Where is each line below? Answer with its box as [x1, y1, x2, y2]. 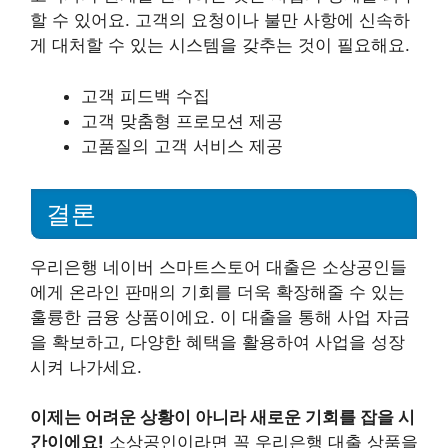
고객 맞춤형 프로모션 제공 [81, 110, 283, 131]
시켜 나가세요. [30, 356, 142, 377]
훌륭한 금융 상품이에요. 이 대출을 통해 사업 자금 [30, 306, 410, 327]
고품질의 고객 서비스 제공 [81, 135, 283, 156]
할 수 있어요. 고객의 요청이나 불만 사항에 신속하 [30, 10, 410, 31]
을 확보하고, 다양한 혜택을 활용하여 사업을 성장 [30, 331, 405, 352]
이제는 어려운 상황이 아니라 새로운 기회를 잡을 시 [30, 407, 415, 427]
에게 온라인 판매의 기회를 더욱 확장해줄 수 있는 [30, 281, 405, 302]
